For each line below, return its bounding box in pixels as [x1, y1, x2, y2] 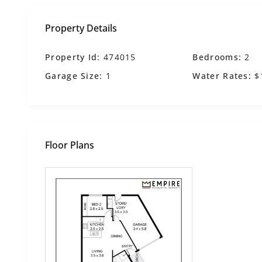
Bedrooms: [192, 51, 242, 63]
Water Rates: [192, 70, 252, 81]
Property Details [45, 22, 117, 35]
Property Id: [45, 51, 101, 63]
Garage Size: [45, 70, 103, 81]
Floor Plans [45, 139, 94, 151]
